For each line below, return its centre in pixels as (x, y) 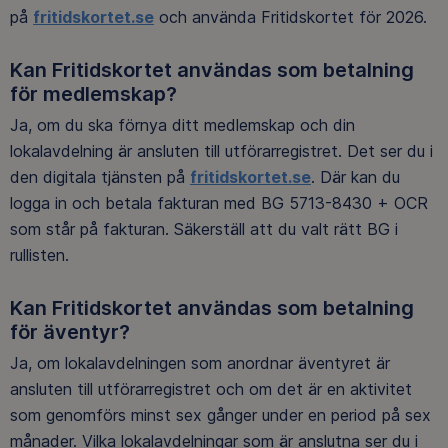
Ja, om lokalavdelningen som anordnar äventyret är (200, 363)
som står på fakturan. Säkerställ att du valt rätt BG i (204, 228)
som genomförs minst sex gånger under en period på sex (220, 415)
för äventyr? (70, 331)
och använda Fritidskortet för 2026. (293, 16)
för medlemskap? (93, 93)
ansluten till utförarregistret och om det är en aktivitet (211, 389)
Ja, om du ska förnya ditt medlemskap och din (182, 124)
